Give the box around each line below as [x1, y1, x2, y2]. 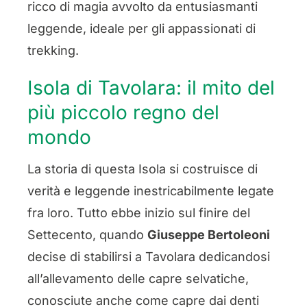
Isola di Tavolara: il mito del [27, 76, 275, 99]
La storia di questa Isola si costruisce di [27, 161, 258, 176]
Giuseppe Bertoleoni [147, 227, 270, 242]
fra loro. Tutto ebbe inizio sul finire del [27, 205, 250, 220]
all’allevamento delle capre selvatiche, [27, 271, 249, 286]
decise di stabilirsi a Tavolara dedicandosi [27, 249, 270, 264]
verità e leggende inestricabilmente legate [27, 183, 274, 198]
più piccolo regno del [27, 101, 219, 124]
